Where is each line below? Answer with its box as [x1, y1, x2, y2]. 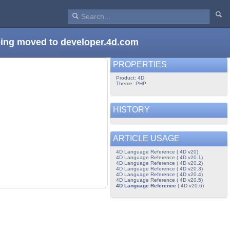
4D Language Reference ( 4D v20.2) [116, 160, 203, 166]
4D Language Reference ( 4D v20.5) [116, 177, 203, 183]
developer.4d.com [61, 37, 139, 47]
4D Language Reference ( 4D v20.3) [116, 165, 203, 171]
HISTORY [113, 105, 152, 114]
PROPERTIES [113, 60, 169, 69]
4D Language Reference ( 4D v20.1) [116, 154, 203, 160]
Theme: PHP [116, 80, 146, 86]
